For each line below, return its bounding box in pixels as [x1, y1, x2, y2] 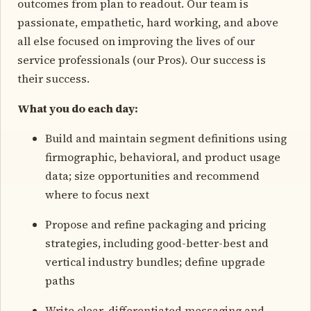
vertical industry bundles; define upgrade [45, 253, 265, 269]
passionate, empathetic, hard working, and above [17, 14, 278, 30]
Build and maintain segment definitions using [45, 130, 287, 146]
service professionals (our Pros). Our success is [17, 51, 266, 67]
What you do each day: [17, 100, 138, 116]
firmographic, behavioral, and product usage [45, 149, 280, 165]
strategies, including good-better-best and [45, 235, 269, 251]
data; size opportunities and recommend [45, 167, 260, 183]
